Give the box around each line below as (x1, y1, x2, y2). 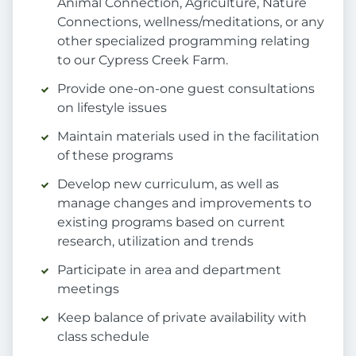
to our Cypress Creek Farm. (57, 52, 228, 68)
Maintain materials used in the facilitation (57, 129, 319, 145)
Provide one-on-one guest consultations (57, 81, 315, 97)
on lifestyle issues (57, 100, 167, 116)
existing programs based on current (57, 215, 285, 230)
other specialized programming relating (57, 33, 310, 49)
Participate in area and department (57, 262, 281, 278)
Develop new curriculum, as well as (57, 176, 279, 192)
